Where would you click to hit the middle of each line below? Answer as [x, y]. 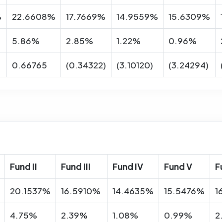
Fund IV [128, 166]
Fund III [76, 166]
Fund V [178, 166]
